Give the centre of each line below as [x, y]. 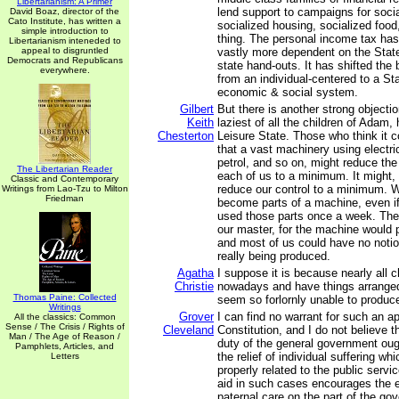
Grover [196, 317]
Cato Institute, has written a [65, 21]
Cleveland [188, 330]
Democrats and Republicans [65, 60]
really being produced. [274, 256]
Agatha [195, 273]
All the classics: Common [65, 317]
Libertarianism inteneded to [65, 41]
